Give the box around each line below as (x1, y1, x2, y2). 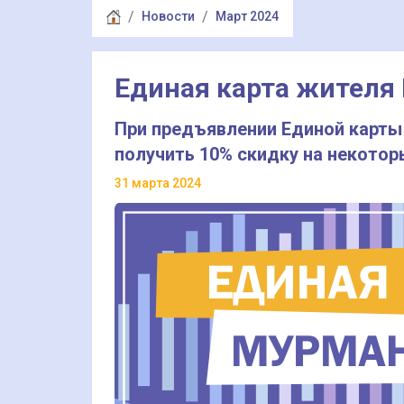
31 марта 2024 (115, 176, 201, 190)
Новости (142, 9, 195, 23)
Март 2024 (216, 9, 279, 23)
